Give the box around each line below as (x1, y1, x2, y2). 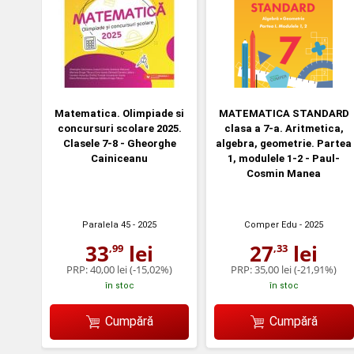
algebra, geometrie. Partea (216, 137, 352, 150)
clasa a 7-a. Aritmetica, (224, 122, 344, 135)
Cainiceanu (91, 153, 149, 165)
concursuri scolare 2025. (57, 122, 182, 135)
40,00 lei (90, 262, 128, 277)
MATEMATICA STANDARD (218, 107, 349, 120)
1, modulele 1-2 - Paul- (228, 153, 341, 165)
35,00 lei (254, 262, 292, 277)
